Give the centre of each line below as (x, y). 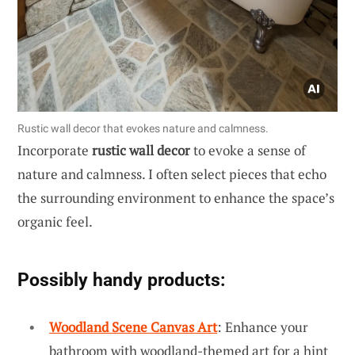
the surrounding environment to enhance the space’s (176, 197)
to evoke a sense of (248, 150)
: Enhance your (263, 326)
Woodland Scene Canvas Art (133, 326)
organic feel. (55, 221)
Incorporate (55, 150)
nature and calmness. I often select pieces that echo (172, 174)
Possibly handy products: (121, 279)
